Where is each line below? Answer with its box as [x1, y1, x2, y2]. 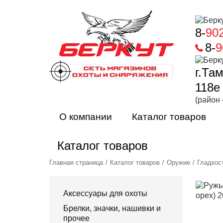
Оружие [167, 159, 190, 166]
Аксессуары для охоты [63, 189, 147, 198]
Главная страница [49, 159, 103, 166]
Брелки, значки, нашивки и [63, 204, 161, 213]
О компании [59, 111, 112, 122]
